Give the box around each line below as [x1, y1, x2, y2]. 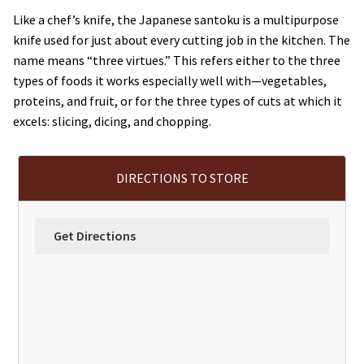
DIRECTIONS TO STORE [115, 169, 249, 186]
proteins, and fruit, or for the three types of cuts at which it [13, 93, 342, 110]
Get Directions [53, 227, 136, 244]
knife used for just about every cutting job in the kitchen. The [13, 32, 350, 49]
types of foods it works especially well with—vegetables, [13, 72, 327, 89]
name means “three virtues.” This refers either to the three [13, 52, 340, 69]
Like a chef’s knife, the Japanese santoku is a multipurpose [13, 11, 339, 28]
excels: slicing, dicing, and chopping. [13, 113, 211, 130]
